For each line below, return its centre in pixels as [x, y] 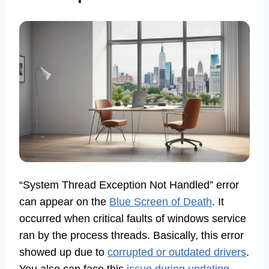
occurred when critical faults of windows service [133, 218]
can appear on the [64, 201]
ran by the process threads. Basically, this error [131, 235]
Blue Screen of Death [161, 201]
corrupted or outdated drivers [177, 252]
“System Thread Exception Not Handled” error [129, 185]
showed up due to [63, 252]
